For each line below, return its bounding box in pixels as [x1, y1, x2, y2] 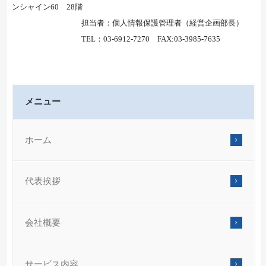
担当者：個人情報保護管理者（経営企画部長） [11, 18, 243, 28]
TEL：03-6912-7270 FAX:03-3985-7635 [11, 34, 220, 44]
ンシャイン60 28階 [11, 2, 83, 12]
